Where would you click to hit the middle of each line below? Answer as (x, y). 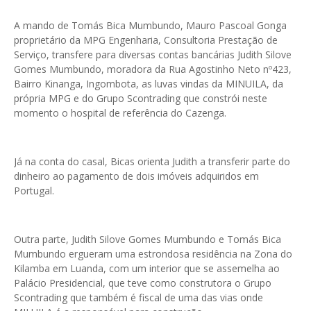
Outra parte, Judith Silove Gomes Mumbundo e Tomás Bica (148, 239)
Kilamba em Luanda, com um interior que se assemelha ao (147, 269)
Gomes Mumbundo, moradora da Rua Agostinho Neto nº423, (153, 69)
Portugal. (34, 191)
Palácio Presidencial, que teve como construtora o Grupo (143, 283)
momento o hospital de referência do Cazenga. (120, 113)
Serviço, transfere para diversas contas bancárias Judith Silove (153, 55)
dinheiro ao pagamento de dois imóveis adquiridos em (136, 176)
